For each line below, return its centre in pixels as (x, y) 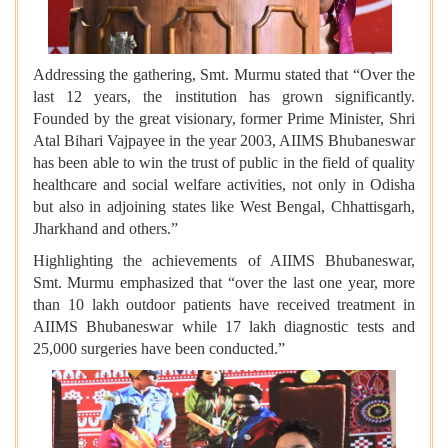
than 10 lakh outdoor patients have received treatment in (224, 304)
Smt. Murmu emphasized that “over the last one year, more (224, 282)
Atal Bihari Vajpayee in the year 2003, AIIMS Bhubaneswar (224, 140)
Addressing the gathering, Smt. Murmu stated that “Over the (224, 74)
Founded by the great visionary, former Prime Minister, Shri (224, 118)
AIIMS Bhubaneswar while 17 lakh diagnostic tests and (224, 326)
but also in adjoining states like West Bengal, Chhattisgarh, (224, 206)
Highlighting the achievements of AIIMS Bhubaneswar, (224, 260)
